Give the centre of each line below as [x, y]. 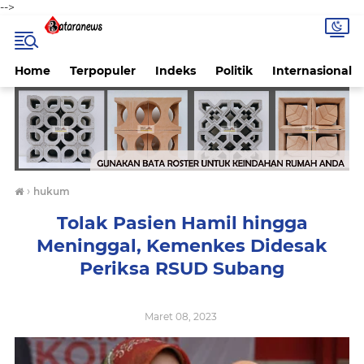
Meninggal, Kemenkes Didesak [182, 246]
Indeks [175, 71]
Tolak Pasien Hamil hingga [182, 223]
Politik [234, 71]
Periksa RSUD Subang [182, 269]
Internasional [312, 71]
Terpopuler [103, 71]
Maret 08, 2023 [182, 316]
